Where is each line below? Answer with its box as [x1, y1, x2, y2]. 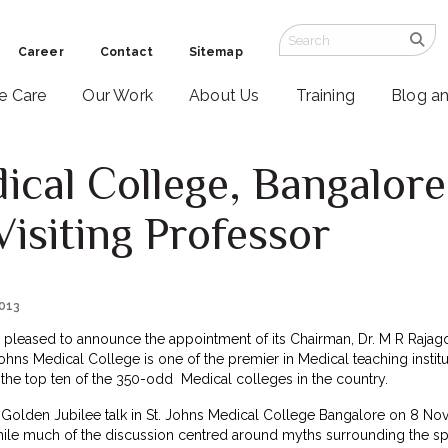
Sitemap [188, 45, 243, 59]
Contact [99, 45, 153, 59]
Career [17, 45, 64, 59]
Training [295, 86, 356, 106]
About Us [188, 86, 260, 106]
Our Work [82, 86, 153, 106]
